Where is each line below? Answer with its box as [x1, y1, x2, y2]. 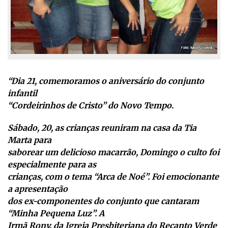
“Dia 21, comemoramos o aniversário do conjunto [8, 76, 204, 87]
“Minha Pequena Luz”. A [8, 208, 104, 219]
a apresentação [8, 184, 68, 194]
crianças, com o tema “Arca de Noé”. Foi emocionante [8, 172, 219, 182]
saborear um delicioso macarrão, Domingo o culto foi [8, 147, 219, 158]
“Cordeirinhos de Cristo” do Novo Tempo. [8, 100, 174, 111]
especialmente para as [8, 159, 96, 170]
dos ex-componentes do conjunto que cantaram [8, 196, 199, 207]
